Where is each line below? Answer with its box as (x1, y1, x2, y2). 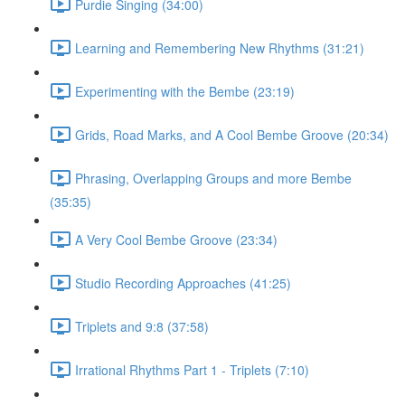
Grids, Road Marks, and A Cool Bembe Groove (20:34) (75, 125, 389, 144)
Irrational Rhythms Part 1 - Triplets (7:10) (75, 360, 309, 379)
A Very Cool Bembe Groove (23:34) (75, 230, 278, 249)
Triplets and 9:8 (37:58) (75, 316, 209, 335)
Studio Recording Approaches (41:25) (75, 273, 291, 292)
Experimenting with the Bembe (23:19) (75, 81, 295, 100)
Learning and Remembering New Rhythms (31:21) (75, 38, 364, 57)
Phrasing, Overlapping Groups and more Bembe (75, 168, 352, 187)
